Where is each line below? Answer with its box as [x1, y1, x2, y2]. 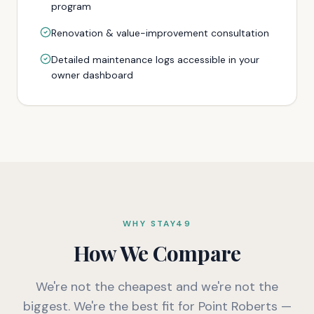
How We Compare [73, 239, 241, 267]
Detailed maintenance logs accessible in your [51, 53, 259, 66]
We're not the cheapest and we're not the [36, 278, 278, 295]
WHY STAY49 [123, 218, 191, 229]
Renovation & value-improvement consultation [51, 27, 269, 39]
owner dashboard [51, 69, 133, 81]
